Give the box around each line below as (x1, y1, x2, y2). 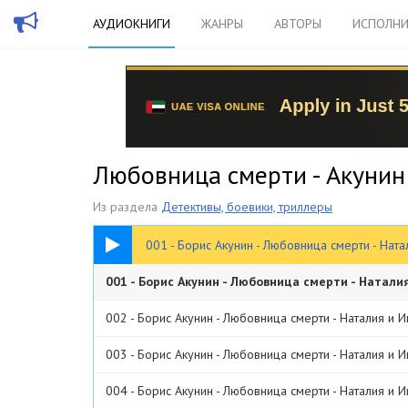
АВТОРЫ (274, 15, 321, 32)
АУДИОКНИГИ (93, 15, 170, 32)
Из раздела (93, 199, 161, 215)
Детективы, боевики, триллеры (161, 199, 332, 215)
